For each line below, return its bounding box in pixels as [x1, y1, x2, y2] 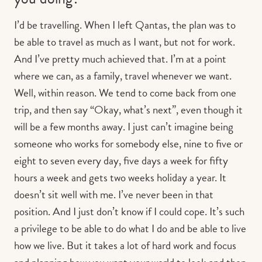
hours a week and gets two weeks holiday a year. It [14, 169, 226, 187]
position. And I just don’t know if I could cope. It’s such [14, 203, 244, 220]
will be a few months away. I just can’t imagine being [14, 118, 233, 136]
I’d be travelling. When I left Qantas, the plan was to [14, 16, 236, 34]
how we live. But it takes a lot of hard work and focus [14, 237, 236, 254]
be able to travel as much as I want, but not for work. [14, 33, 235, 51]
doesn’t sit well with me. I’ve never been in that [14, 186, 213, 204]
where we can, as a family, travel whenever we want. [14, 67, 232, 85]
